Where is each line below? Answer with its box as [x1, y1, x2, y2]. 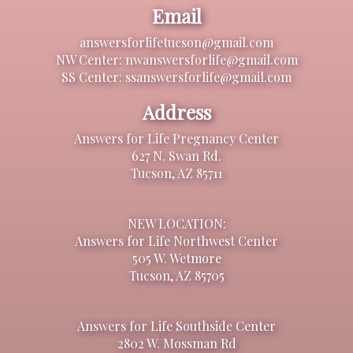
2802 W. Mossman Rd [117, 334, 236, 351]
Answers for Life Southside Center [77, 317, 276, 334]
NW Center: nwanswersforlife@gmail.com [55, 50, 298, 68]
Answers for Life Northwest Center [75, 232, 278, 249]
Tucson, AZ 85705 [128, 266, 225, 284]
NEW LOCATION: [127, 214, 226, 232]
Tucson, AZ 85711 [131, 164, 222, 181]
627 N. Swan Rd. [132, 147, 221, 164]
